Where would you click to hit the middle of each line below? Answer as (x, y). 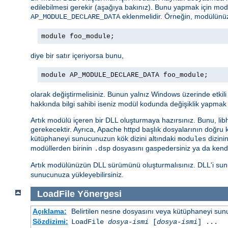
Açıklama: (49, 211)
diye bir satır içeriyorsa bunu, (77, 55)
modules (192, 139)
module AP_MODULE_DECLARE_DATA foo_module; (125, 75)
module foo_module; (78, 36)
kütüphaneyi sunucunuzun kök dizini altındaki (104, 138)
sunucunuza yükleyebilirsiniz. (77, 174)
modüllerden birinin (62, 148)
